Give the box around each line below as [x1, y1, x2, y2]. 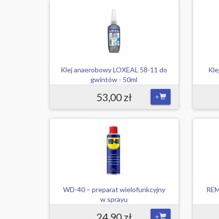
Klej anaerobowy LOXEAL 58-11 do [61, 66, 168, 74]
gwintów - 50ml [90, 75, 138, 84]
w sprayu [100, 195, 128, 203]
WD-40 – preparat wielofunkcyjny [63, 185, 165, 194]
